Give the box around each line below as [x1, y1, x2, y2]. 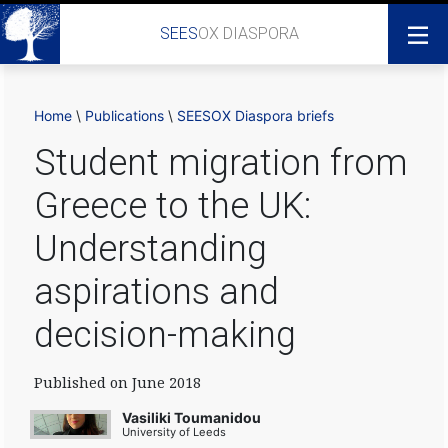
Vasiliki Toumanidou [121, 408, 261, 426]
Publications [85, 107, 164, 124]
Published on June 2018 [34, 373, 201, 392]
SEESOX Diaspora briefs [177, 107, 334, 124]
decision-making [34, 314, 296, 356]
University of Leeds [121, 424, 226, 439]
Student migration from [34, 142, 408, 184]
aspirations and [34, 271, 279, 313]
